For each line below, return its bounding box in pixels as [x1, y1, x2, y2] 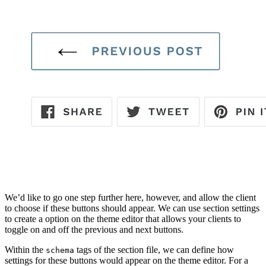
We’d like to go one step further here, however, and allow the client [5, 192, 256, 203]
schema [46, 246, 74, 255]
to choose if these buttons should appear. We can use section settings [5, 203, 259, 214]
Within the [5, 245, 46, 255]
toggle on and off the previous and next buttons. [5, 224, 183, 235]
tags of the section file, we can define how [74, 245, 234, 255]
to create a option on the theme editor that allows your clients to [5, 214, 241, 224]
